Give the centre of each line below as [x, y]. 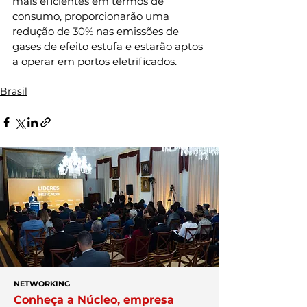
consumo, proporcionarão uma [92, 16]
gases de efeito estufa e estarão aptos [109, 47]
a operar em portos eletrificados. [95, 62]
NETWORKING [42, 284]
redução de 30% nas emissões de [97, 32]
